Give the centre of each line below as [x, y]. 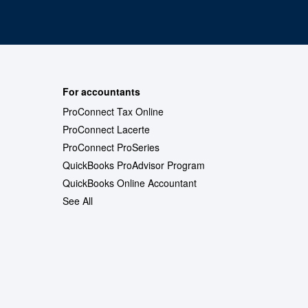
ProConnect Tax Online [113, 112]
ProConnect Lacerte [106, 130]
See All [78, 201]
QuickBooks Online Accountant [130, 183]
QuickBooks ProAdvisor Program [134, 165]
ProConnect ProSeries [111, 147]
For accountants [101, 92]
